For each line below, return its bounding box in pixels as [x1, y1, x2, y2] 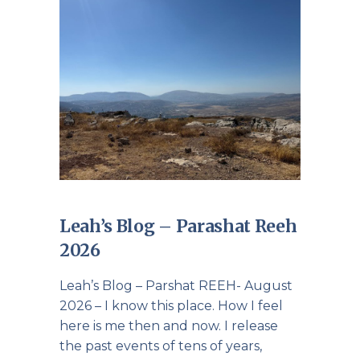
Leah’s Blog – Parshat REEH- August [59, 278, 292, 293]
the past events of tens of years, [59, 338, 262, 354]
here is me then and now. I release [59, 318, 278, 333]
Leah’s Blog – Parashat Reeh [59, 215, 297, 237]
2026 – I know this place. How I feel [59, 298, 283, 313]
